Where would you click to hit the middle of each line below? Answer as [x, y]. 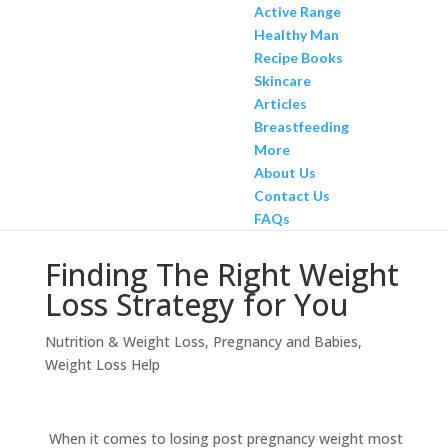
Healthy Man [296, 34]
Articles [280, 103]
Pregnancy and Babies [285, 341]
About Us [284, 172]
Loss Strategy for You [196, 304]
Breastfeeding [301, 126]
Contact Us [291, 195]
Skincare [282, 80]
